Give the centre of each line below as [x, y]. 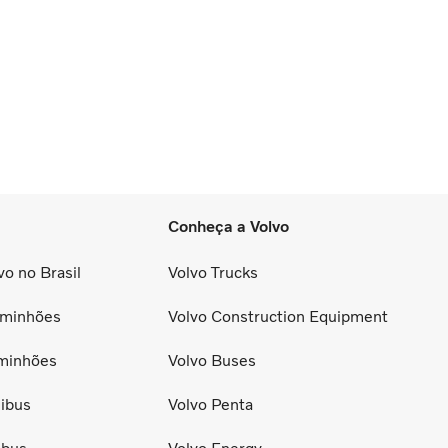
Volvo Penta [210, 404]
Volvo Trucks [213, 272]
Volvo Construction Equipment [278, 316]
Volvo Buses [212, 360]
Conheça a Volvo [228, 227]
